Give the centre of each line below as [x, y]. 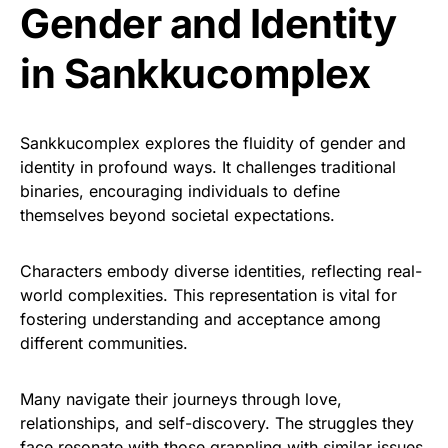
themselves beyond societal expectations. [177, 215]
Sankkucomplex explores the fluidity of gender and [213, 143]
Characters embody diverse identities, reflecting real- [221, 271]
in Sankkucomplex [195, 73]
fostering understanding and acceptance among [200, 319]
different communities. [104, 343]
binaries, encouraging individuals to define [180, 191]
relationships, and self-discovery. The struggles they [217, 423]
